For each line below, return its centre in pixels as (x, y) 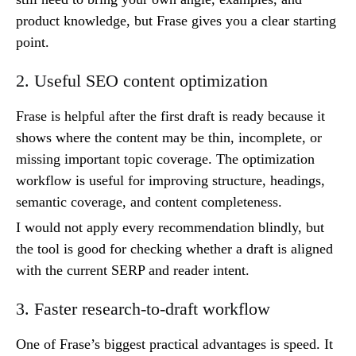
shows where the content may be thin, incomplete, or (169, 138)
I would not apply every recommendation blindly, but (170, 228)
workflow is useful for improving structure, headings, (170, 181)
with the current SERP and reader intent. (133, 271)
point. (33, 43)
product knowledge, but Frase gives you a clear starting (176, 21)
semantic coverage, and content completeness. (149, 202)
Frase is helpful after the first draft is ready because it (170, 116)
